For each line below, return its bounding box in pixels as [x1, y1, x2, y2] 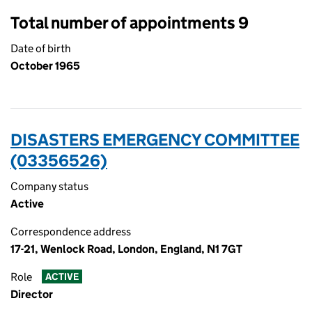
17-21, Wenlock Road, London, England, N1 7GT [10, 242, 242, 256]
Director [10, 288, 53, 301]
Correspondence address [10, 225, 131, 238]
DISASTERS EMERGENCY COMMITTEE [10, 130, 299, 150]
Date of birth [10, 42, 71, 55]
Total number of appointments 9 [10, 13, 249, 33]
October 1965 [10, 59, 80, 72]
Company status [10, 180, 88, 193]
